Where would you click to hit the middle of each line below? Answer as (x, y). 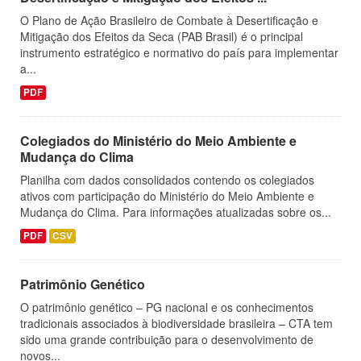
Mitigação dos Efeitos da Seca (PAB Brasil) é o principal (162, 36)
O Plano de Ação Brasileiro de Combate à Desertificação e (169, 20)
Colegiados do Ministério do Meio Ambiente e (158, 141)
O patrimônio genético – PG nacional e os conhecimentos (167, 307)
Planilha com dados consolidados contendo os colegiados (167, 180)
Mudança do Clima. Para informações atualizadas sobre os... (176, 212)
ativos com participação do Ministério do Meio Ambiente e (167, 196)
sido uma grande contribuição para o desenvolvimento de (167, 339)
